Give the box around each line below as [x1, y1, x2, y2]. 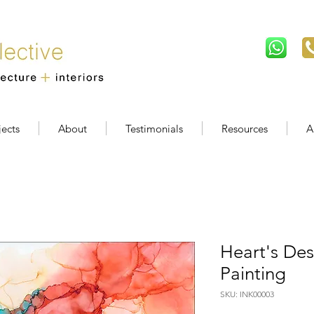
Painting [220, 262, 286, 285]
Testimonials [125, 121, 183, 135]
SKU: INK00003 [220, 288, 274, 299]
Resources [221, 121, 268, 135]
